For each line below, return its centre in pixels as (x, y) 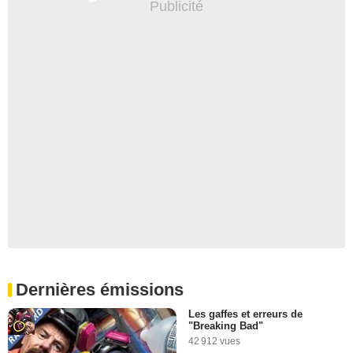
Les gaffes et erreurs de (245, 314)
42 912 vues (214, 341)
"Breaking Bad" (226, 325)
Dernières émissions (100, 289)
